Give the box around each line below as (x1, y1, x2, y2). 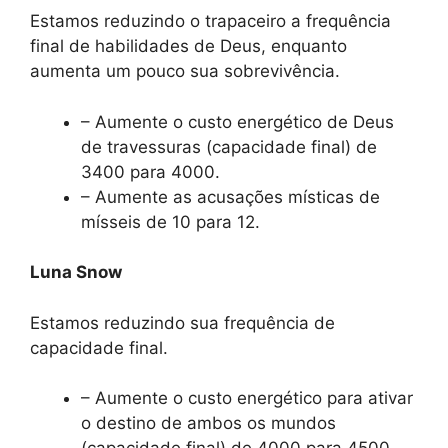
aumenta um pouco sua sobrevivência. (30, 61, 340, 82)
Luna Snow (30, 262, 122, 283)
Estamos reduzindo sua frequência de (30, 312, 335, 333)
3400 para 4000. (81, 161, 220, 182)
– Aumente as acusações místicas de (81, 186, 380, 207)
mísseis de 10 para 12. (81, 211, 260, 232)
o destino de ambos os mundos (81, 413, 336, 434)
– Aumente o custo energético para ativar (81, 388, 413, 409)
